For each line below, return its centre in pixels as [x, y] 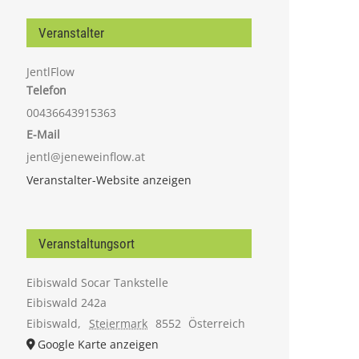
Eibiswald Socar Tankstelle [98, 282]
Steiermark [118, 323]
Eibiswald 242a [67, 302]
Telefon [47, 90]
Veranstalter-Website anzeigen [109, 179]
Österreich [217, 323]
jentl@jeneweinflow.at [86, 156]
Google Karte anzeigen [99, 344]
